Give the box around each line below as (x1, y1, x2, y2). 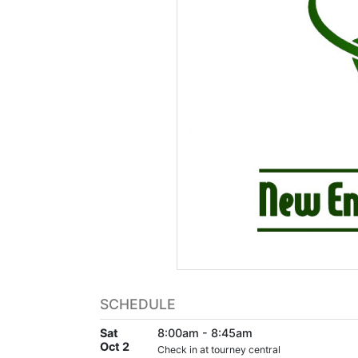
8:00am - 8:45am (157, 325, 253, 340)
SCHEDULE (100, 295, 176, 312)
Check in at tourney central (157, 343, 280, 356)
